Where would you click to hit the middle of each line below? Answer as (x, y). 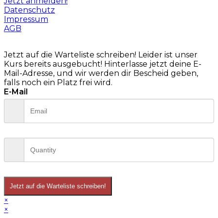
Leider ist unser (168, 55)
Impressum (26, 19)
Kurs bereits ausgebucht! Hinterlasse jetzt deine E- (103, 64)
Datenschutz (29, 10)
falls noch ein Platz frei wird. (58, 83)
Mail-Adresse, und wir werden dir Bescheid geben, (101, 73)
